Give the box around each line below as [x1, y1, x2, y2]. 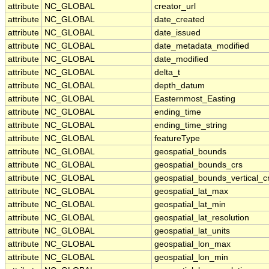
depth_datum [154, 81, 205, 91]
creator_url [154, 2, 196, 11]
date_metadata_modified [154, 41, 249, 51]
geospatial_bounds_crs [154, 160, 243, 170]
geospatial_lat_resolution [154, 213, 249, 223]
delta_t [154, 68, 180, 77]
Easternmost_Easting [154, 94, 235, 104]
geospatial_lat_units [154, 226, 230, 236]
